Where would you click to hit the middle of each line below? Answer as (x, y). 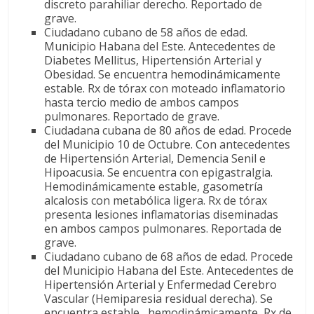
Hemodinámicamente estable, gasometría (154, 186)
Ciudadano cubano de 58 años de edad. (146, 32)
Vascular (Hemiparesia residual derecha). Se (159, 298)
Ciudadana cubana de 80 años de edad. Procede (168, 130)
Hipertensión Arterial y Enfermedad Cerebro (161, 284)
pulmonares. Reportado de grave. (132, 116)
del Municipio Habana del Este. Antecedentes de (169, 270)
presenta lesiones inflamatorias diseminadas (162, 214)
